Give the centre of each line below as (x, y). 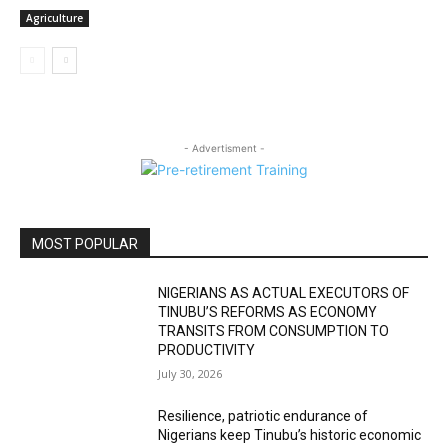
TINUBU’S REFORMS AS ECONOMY (268, 312)
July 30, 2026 (190, 374)
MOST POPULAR (85, 244)
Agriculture (54, 18)
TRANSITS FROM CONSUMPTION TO (274, 331)
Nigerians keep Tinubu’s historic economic (290, 435)
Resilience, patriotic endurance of (263, 416)
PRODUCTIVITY (207, 350)
